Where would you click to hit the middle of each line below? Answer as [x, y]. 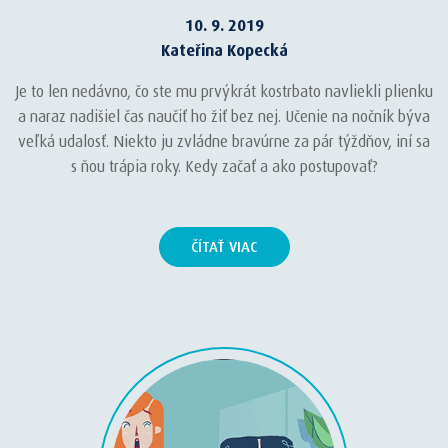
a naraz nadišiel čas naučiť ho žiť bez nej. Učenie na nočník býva [224, 116]
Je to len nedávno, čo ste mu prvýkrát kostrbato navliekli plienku [224, 91]
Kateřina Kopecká [224, 50]
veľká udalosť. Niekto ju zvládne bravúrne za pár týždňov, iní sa [224, 141]
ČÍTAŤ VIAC [224, 247]
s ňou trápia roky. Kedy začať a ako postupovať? [224, 166]
